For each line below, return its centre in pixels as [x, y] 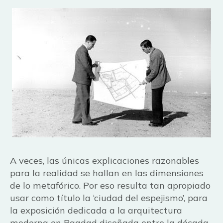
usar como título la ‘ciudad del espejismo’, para [109, 198]
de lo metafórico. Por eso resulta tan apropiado [110, 185]
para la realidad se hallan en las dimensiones [107, 173]
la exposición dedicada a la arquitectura [96, 210]
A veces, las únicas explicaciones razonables [105, 161]
